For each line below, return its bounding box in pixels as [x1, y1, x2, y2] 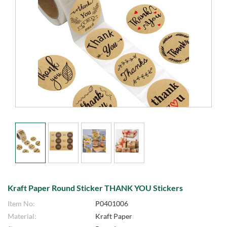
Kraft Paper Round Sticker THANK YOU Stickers [8, 183, 183, 193]
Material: [8, 212, 36, 220]
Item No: [8, 199, 35, 208]
